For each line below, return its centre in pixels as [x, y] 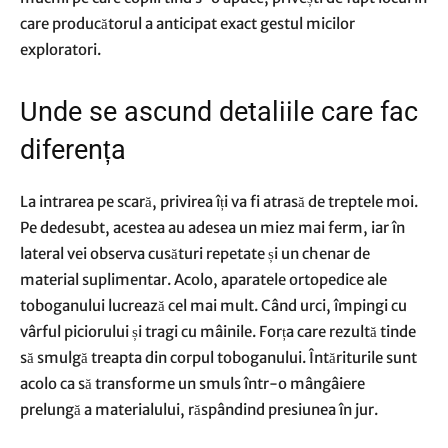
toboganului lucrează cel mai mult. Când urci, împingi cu [213, 305]
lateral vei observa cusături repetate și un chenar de [195, 253]
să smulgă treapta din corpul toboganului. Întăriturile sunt [218, 357]
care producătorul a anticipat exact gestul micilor [187, 23]
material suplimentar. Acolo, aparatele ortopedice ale [203, 279]
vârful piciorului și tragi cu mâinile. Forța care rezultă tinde [218, 331]
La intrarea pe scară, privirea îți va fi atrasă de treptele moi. [219, 201]
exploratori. [60, 49]
